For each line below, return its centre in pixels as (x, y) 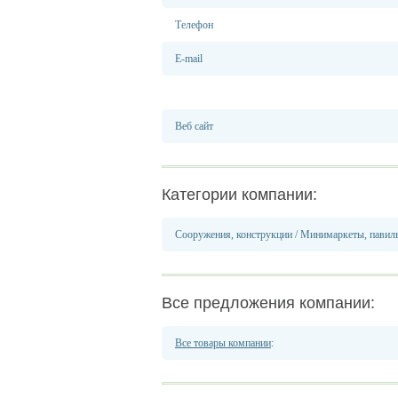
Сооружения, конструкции (235, 235)
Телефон (194, 25)
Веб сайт (194, 126)
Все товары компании (223, 343)
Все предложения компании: (268, 303)
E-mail (189, 59)
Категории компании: (239, 195)
